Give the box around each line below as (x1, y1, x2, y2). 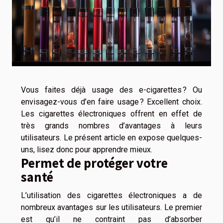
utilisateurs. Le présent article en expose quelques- (21, 133, 202, 143)
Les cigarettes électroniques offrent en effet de (21, 109, 202, 119)
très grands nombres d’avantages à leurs (21, 121, 202, 131)
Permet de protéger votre (21, 154, 168, 172)
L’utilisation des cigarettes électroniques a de (21, 191, 202, 201)
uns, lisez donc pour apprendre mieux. (21, 145, 152, 155)
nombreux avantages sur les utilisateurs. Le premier (21, 203, 202, 213)
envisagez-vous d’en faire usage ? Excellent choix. (21, 97, 202, 107)
